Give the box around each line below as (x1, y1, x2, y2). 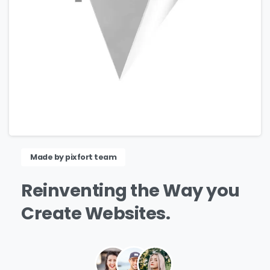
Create (21, 201, 82, 226)
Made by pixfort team (30, 152, 117, 163)
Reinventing (21, 178, 127, 203)
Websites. (84, 201, 171, 226)
